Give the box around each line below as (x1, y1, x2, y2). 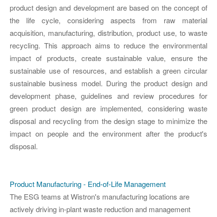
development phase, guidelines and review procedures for (10, 91, 207, 101)
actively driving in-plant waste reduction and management (10, 204, 190, 215)
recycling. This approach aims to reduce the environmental (10, 40, 207, 51)
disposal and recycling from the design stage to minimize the (10, 116, 207, 126)
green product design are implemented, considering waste (10, 103, 207, 114)
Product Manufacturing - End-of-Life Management (10, 179, 166, 189)
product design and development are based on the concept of (10, 2, 207, 13)
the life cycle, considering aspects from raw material (10, 15, 207, 26)
